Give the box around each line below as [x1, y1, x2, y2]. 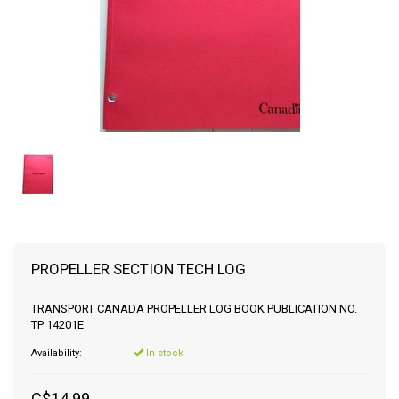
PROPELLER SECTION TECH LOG [31, 260, 246, 278]
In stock [143, 347, 183, 359]
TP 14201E [31, 318, 84, 331]
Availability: [31, 347, 82, 359]
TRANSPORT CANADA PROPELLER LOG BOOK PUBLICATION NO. [31, 302, 357, 315]
